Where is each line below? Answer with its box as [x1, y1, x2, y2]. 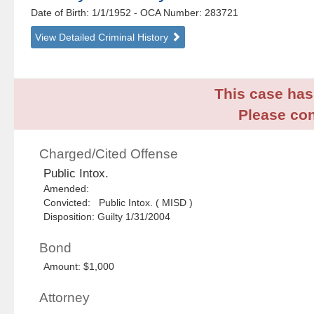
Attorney [39, 290, 90, 306]
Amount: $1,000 [43, 261, 115, 273]
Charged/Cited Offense [39, 146, 179, 162]
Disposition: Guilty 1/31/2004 [43, 211, 171, 223]
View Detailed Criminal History [35, 32, 172, 43]
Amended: [43, 183, 95, 195]
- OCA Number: [134, 7, 203, 19]
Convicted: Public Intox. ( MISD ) [43, 197, 193, 209]
